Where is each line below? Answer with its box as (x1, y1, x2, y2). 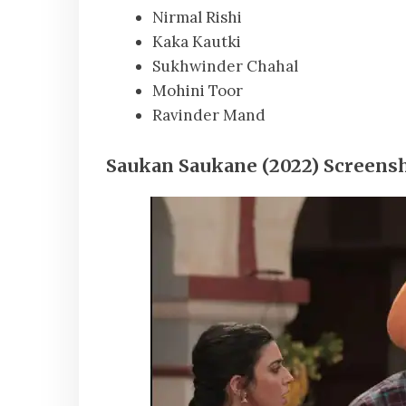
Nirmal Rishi (152, 7, 242, 28)
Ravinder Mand (152, 105, 266, 126)
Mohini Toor (152, 81, 243, 101)
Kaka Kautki (152, 32, 241, 53)
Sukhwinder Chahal (152, 56, 298, 77)
